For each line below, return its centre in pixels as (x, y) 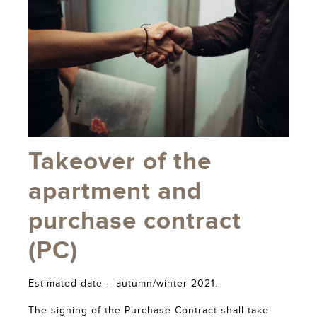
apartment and (115, 192)
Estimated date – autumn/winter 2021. (123, 284)
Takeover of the (120, 162)
